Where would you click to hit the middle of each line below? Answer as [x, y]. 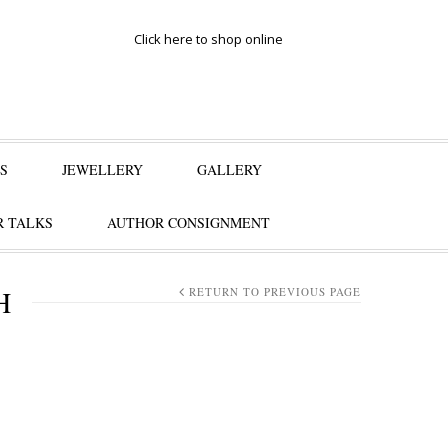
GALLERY [229, 169]
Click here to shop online [208, 39]
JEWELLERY [102, 169]
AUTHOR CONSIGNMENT [188, 222]
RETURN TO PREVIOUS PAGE [275, 291]
